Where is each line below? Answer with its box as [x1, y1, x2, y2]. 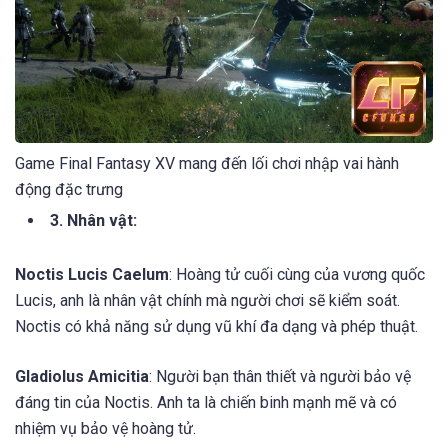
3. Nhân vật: [50, 211, 137, 231]
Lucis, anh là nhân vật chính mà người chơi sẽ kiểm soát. [15, 291, 400, 311]
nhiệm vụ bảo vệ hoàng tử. [15, 418, 196, 438]
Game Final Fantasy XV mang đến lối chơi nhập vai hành [15, 154, 399, 174]
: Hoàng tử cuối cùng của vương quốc [169, 265, 425, 285]
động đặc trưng [15, 180, 123, 200]
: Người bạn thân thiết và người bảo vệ [149, 366, 411, 386]
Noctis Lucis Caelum [15, 265, 169, 285]
